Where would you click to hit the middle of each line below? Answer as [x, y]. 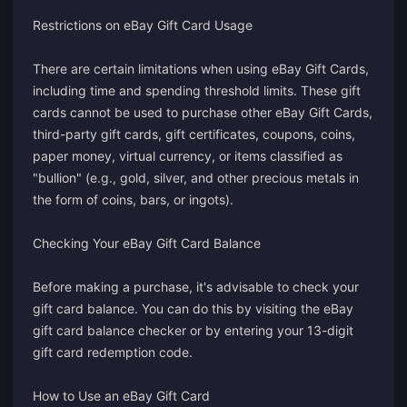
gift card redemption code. [113, 352]
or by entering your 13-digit [270, 330]
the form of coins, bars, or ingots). [133, 199]
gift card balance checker [109, 330]
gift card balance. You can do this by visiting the [178, 308]
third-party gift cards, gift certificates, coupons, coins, [194, 134]
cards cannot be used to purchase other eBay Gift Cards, [203, 112]
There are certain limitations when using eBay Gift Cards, [201, 69]
